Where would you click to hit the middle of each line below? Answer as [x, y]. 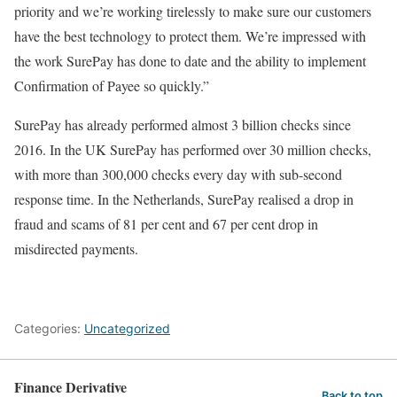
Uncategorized [127, 328]
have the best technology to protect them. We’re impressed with [190, 35]
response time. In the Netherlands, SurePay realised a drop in [184, 198]
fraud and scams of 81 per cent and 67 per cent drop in [166, 223]
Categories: [49, 328]
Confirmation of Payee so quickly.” [112, 85]
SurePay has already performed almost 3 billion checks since [183, 124]
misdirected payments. [76, 248]
